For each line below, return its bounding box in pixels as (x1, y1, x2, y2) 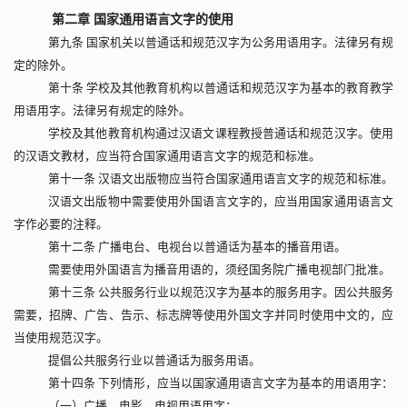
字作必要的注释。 (14, 218, 108, 232)
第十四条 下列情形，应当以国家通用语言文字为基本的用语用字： (36, 377, 393, 391)
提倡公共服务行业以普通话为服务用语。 (36, 354, 261, 368)
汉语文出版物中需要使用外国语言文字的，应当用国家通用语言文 (36, 195, 393, 209)
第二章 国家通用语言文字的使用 (36, 12, 233, 27)
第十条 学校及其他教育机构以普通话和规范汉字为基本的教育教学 (36, 82, 393, 95)
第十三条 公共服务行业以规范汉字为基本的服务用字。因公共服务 (36, 286, 393, 300)
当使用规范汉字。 (14, 332, 108, 345)
